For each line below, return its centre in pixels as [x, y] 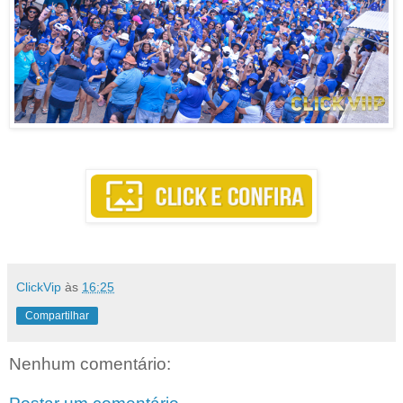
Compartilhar [57, 316]
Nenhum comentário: [90, 364]
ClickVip [39, 287]
